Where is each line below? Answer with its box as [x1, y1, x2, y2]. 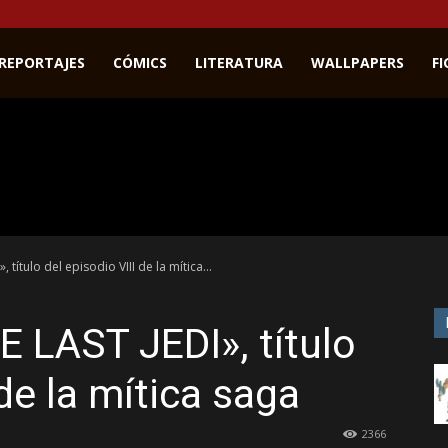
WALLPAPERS [311, 53, 404, 72]
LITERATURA [195, 53, 283, 72]
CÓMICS [113, 53, 167, 72]
